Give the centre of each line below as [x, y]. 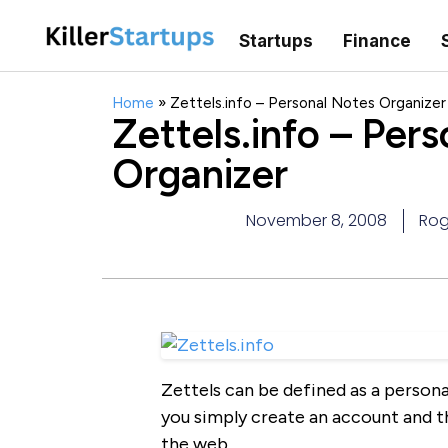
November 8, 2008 [316, 221]
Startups [275, 40]
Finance [376, 40]
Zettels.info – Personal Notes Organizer [308, 103]
